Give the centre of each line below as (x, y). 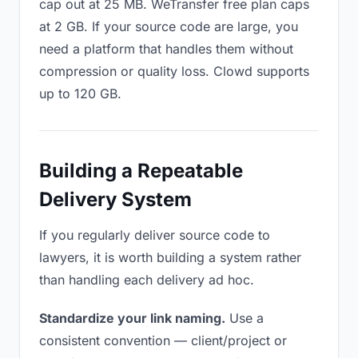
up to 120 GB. (80, 93)
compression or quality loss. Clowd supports (174, 71)
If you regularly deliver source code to (155, 235)
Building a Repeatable (141, 171)
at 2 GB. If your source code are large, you (169, 26)
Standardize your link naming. (132, 318)
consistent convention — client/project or (163, 340)
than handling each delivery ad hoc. (147, 280)
